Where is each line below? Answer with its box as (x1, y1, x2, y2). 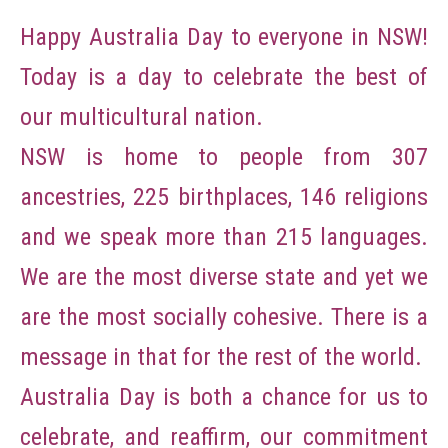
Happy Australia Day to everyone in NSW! (20, 22, 428, 51)
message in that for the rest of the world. (20, 342, 422, 371)
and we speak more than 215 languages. (20, 222, 428, 251)
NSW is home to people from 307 (20, 142, 428, 171)
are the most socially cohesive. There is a (20, 302, 428, 331)
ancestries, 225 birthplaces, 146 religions (20, 182, 428, 211)
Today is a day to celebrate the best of (20, 62, 428, 91)
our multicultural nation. (20, 102, 263, 131)
